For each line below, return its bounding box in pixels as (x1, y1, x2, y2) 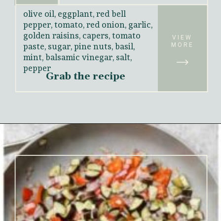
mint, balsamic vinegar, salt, (23, 42, 132, 53)
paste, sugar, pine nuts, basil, (23, 32, 135, 42)
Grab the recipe (46, 60, 126, 73)
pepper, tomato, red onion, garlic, (23, 10, 152, 20)
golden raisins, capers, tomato (23, 21, 141, 31)
